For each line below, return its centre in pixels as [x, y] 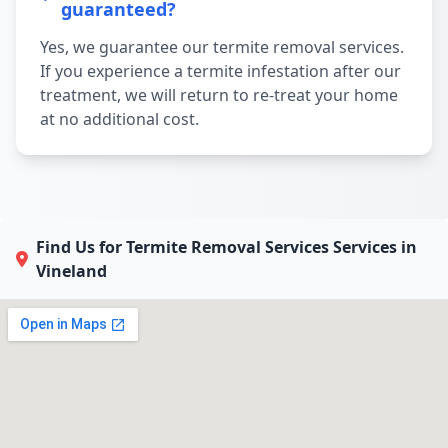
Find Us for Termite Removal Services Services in [226, 247]
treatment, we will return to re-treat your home [219, 95]
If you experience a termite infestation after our [220, 71]
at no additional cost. [119, 119]
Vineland [71, 271]
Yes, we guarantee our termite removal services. [222, 47]
